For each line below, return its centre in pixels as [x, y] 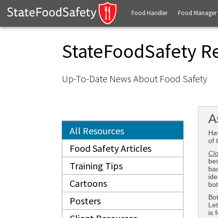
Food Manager [197, 13]
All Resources [97, 131]
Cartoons [88, 183]
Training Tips [96, 166]
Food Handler [149, 13]
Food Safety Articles [110, 148]
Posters [85, 201]
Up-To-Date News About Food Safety [135, 79]
